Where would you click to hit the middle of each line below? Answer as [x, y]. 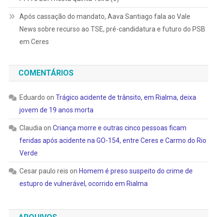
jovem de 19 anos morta [56, 110]
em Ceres [34, 41]
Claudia [31, 128]
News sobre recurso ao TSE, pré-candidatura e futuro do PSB [112, 29]
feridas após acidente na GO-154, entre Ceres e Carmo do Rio [113, 140]
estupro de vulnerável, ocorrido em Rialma [83, 183]
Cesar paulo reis [44, 171]
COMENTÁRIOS [46, 73]
